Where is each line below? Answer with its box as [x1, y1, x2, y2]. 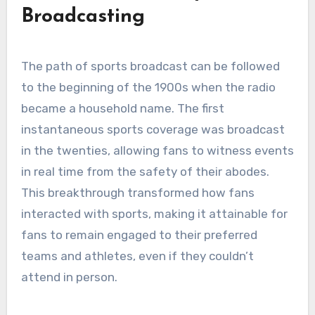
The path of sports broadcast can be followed [20, 58, 280, 73]
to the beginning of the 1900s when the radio [20, 79, 276, 94]
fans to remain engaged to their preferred [20, 227, 257, 242]
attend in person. [20, 269, 117, 284]
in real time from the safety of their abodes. [20, 164, 269, 179]
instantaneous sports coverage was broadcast [20, 122, 285, 136]
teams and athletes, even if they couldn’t [20, 248, 254, 263]
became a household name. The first [20, 101, 224, 115]
